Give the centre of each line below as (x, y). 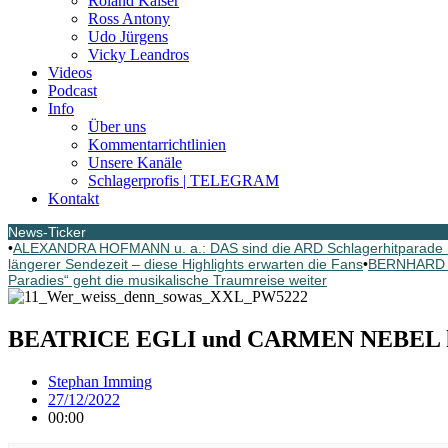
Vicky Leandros (138, 54)
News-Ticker (47, 232)
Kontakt (73, 198)
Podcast (72, 90)
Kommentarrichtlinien (157, 144)
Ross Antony (129, 18)
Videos (70, 72)
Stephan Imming (100, 381)
